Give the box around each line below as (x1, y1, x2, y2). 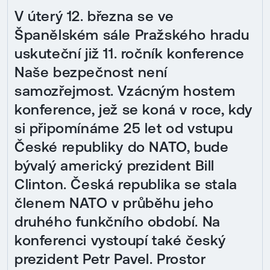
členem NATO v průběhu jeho (14, 194, 214, 211)
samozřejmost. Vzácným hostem (14, 82, 236, 99)
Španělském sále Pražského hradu (14, 26, 250, 43)
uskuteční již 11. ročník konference (14, 45, 245, 61)
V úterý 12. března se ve (14, 7, 174, 24)
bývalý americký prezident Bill (14, 157, 215, 174)
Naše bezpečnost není (14, 63, 168, 80)
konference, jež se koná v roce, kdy (14, 101, 253, 118)
